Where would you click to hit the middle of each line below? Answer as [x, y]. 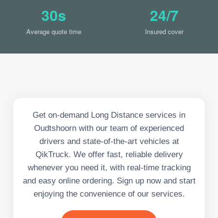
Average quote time [54, 31]
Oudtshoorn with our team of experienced [109, 128]
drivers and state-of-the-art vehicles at [109, 141]
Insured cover [164, 31]
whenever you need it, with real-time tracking [109, 167]
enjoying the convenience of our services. [109, 194]
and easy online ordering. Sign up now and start [109, 181]
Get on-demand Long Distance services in [109, 115]
